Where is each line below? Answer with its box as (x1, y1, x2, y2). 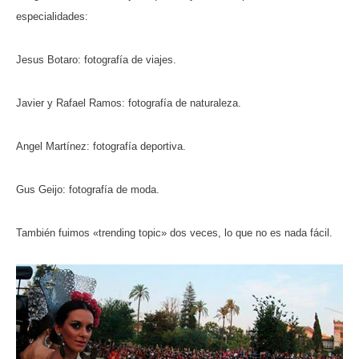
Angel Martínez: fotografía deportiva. (16, 140, 186, 153)
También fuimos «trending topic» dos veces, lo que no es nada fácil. (16, 227, 333, 240)
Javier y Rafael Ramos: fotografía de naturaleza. (16, 97, 241, 110)
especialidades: (16, 10, 88, 23)
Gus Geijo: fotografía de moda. (16, 184, 159, 196)
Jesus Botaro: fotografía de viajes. (16, 54, 176, 67)
